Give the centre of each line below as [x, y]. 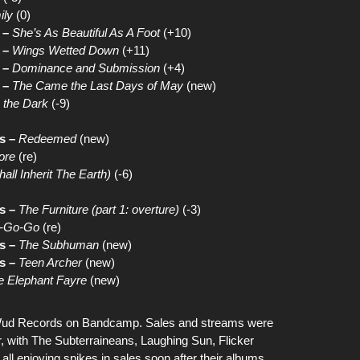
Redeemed [47, 139]
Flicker [236, 340]
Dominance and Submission [86, 68]
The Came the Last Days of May [98, 86]
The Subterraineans [83, 340]
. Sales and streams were [206, 323]
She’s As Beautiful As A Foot [86, 33]
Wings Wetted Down [65, 50]
